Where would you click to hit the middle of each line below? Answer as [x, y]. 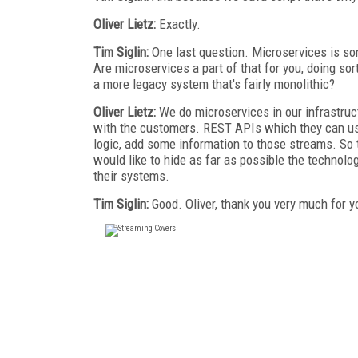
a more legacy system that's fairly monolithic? [214, 84]
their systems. [131, 175]
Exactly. [178, 24]
